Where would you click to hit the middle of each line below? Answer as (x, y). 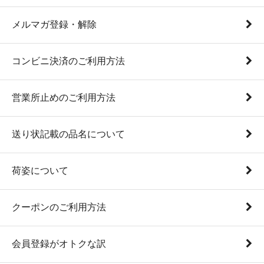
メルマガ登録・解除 (54, 24)
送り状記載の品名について (68, 134)
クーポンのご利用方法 (59, 207)
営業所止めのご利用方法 (64, 97)
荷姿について (40, 170)
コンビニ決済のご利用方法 (68, 61)
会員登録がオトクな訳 (59, 243)
